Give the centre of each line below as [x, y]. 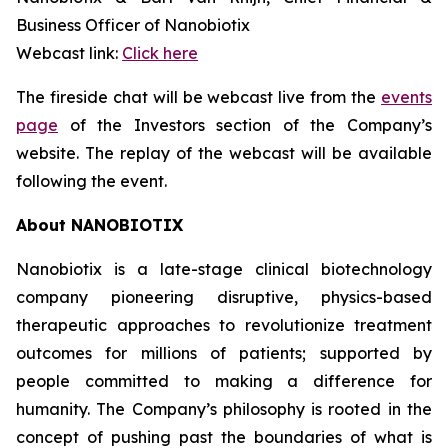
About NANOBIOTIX [99, 225]
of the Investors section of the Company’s [245, 125]
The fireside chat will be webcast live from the [198, 97]
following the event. [91, 181]
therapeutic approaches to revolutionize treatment [224, 325]
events [406, 97]
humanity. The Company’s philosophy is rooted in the [224, 409]
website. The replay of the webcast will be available [224, 153]
